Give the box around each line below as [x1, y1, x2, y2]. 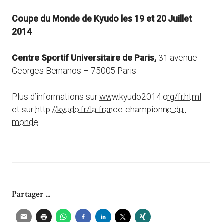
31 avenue [158, 53, 197, 63]
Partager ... [12, 188, 50, 200]
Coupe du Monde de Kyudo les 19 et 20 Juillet [12, 14, 192, 24]
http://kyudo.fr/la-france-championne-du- [35, 105, 186, 115]
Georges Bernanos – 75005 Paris [12, 65, 136, 76]
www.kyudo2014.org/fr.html [99, 92, 201, 102]
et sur [12, 105, 35, 115]
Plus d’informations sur [12, 92, 99, 102]
